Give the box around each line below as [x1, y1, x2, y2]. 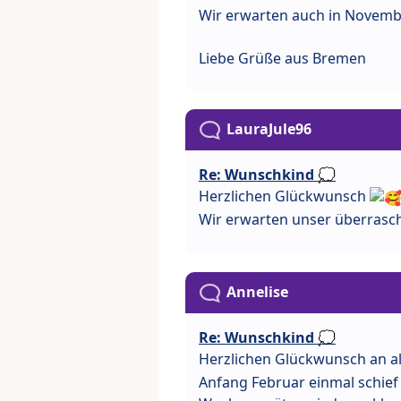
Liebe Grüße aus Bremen [199, 48, 366, 69]
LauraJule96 [226, 119, 311, 140]
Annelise [226, 281, 288, 302]
